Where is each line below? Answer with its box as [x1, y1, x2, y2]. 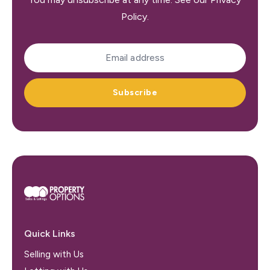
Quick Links [24, 227, 75, 239]
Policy [121, 11, 147, 22]
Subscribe [113, 87, 157, 98]
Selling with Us [24, 248, 84, 260]
